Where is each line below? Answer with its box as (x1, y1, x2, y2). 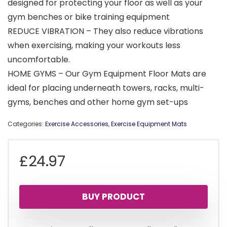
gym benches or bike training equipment (8, 11, 170, 23)
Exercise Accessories (45, 120, 108, 129)
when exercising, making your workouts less (8, 40, 180, 52)
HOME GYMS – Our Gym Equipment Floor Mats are (8, 68, 206, 80)
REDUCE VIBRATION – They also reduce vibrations (8, 25, 203, 37)
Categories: (8, 120, 45, 129)
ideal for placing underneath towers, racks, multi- (8, 82, 204, 94)
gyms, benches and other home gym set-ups (8, 96, 188, 108)
